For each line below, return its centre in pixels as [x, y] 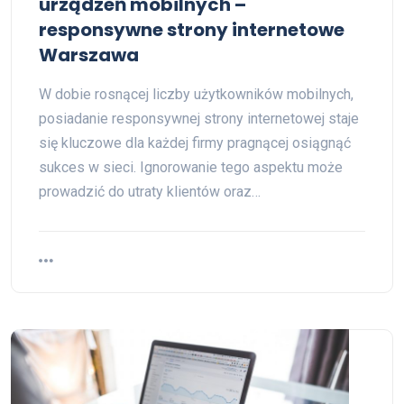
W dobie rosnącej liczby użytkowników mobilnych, [196, 94]
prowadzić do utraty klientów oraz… [150, 192]
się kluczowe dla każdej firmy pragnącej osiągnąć [195, 143]
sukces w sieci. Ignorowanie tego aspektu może [191, 167]
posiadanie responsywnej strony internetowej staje [199, 119]
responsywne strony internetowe [192, 30]
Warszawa [89, 55]
